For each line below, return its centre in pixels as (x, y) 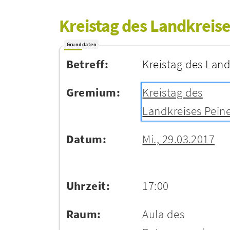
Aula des (164, 214)
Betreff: (87, 64)
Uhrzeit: (88, 186)
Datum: (86, 139)
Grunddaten (81, 44)
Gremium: (93, 92)
